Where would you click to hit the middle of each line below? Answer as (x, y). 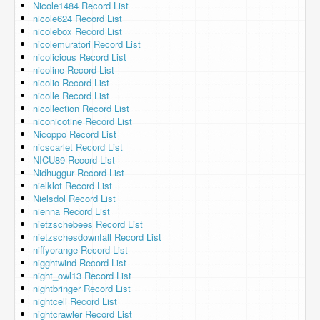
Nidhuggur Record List (79, 172)
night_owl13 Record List (82, 275)
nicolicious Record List (80, 57)
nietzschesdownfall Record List (97, 237)
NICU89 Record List (74, 160)
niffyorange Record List (80, 250)
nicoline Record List (74, 70)
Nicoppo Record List (75, 134)
